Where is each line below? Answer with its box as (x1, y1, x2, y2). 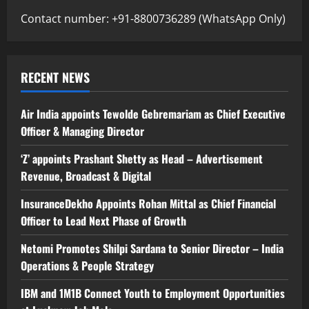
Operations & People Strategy (21, 257, 154, 274)
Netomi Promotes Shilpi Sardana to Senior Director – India (21, 239, 283, 257)
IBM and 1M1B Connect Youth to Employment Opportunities (21, 284, 285, 301)
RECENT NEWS (21, 68, 90, 86)
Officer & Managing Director (21, 122, 144, 139)
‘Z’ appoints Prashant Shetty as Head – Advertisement (21, 150, 263, 167)
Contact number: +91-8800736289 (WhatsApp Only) (21, 10, 286, 26)
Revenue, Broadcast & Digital (21, 167, 151, 184)
